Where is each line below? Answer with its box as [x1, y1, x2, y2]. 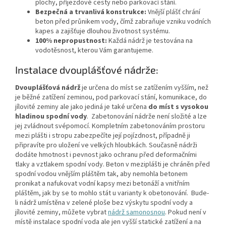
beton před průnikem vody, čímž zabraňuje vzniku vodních [35, 17, 211, 27]
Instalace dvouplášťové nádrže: [15, 63, 158, 76]
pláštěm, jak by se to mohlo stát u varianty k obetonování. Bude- [15, 188, 209, 199]
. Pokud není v [165, 207, 206, 218]
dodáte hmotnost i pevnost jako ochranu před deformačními [15, 150, 197, 160]
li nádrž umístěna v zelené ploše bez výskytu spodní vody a [15, 198, 193, 208]
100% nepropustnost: [35, 36, 108, 46]
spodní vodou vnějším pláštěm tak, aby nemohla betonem [15, 169, 188, 180]
